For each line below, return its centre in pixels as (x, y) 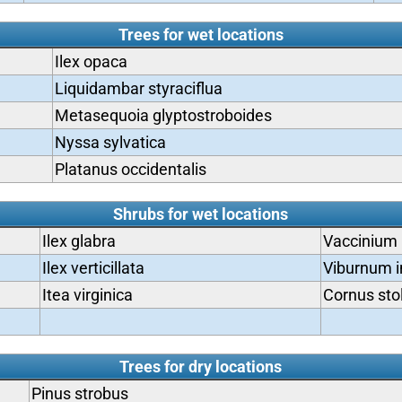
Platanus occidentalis (130, 169)
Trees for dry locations (201, 367)
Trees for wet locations (201, 35)
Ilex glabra (79, 241)
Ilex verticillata (93, 268)
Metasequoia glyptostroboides (163, 115)
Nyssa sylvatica (110, 142)
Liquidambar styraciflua (138, 88)
